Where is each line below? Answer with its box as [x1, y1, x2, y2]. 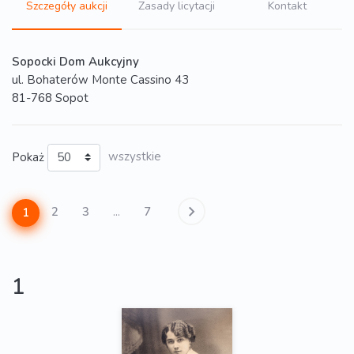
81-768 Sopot [12, 90, 88, 106]
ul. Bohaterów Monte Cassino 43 [12, 72, 189, 88]
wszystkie [107, 149, 161, 164]
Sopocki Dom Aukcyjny [12, 54, 139, 70]
